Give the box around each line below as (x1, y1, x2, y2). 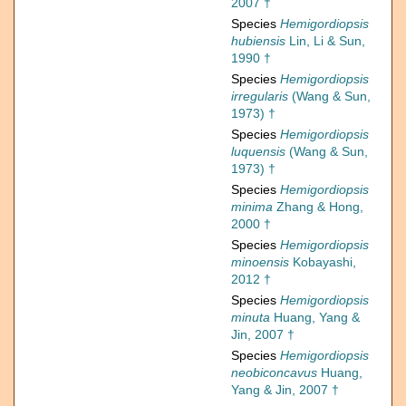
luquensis (231, 144, 285, 159)
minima (231, 199, 273, 215)
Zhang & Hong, (273, 199, 363, 215)
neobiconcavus (231, 365, 317, 381)
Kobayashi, (289, 255, 356, 270)
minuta (231, 310, 270, 325)
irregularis (231, 89, 288, 104)
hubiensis (231, 34, 285, 49)
